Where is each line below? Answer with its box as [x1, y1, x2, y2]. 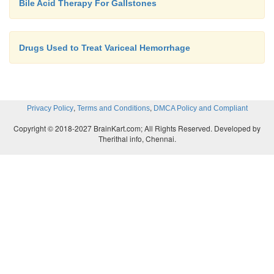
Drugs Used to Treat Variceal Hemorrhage [19, 42, 190, 53]
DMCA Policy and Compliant [153, 103, 248, 113]
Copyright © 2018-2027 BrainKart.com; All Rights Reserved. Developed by [13, 122, 261, 133]
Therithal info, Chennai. [98, 133, 176, 144]
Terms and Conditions [76, 103, 150, 113]
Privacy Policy [26, 103, 73, 113]
